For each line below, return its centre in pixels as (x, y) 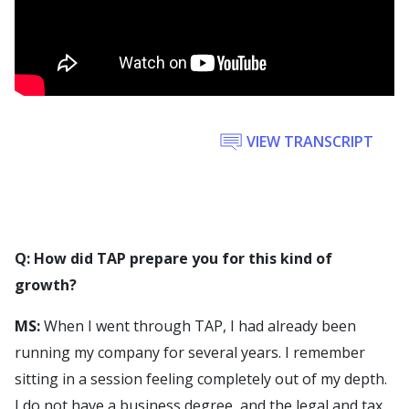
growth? (46, 285)
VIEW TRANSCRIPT (310, 142)
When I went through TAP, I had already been (198, 326)
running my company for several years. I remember (190, 353)
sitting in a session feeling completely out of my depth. (201, 379)
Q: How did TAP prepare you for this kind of (173, 259)
